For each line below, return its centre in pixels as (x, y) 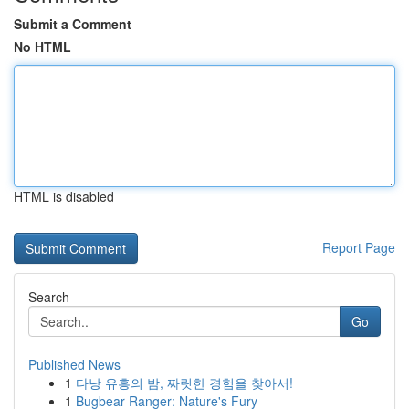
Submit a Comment (73, 24)
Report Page (359, 247)
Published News (74, 364)
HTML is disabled (64, 196)
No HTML (42, 47)
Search (49, 297)
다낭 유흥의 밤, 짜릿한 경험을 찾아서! (184, 383)
